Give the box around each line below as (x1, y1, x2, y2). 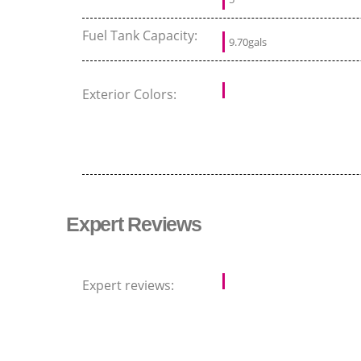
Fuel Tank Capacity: (82, 27, 201, 45)
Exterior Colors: (82, 85, 180, 104)
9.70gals (229, 35, 267, 50)
